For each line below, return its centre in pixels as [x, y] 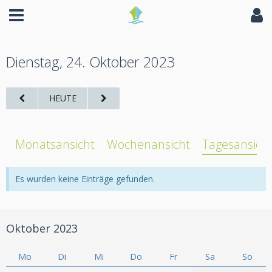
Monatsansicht [55, 144]
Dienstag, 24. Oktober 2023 [90, 62]
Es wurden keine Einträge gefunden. [85, 179]
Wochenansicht [148, 144]
